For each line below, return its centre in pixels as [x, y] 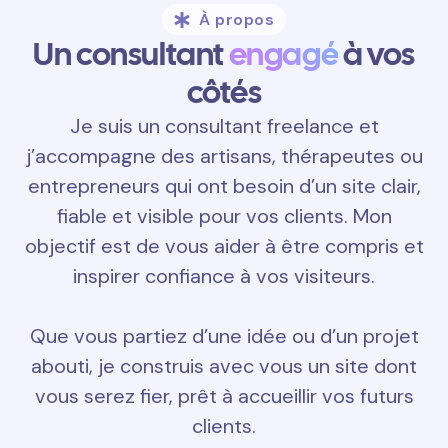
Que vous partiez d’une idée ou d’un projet [224, 336]
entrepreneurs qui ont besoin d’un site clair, [224, 186]
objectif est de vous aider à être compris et [224, 246]
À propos [236, 20]
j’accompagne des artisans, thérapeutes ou [224, 156]
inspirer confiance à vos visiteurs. [224, 276]
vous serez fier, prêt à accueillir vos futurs [224, 396]
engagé [283, 54]
